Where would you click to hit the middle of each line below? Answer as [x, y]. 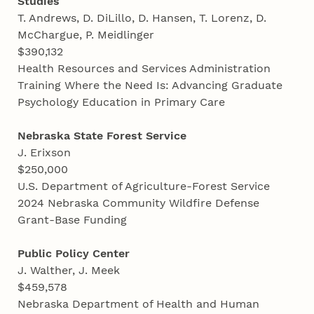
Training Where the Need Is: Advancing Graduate [150, 86]
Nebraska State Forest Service [102, 136]
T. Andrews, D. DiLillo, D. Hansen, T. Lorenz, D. [142, 18]
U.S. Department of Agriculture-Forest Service [146, 186]
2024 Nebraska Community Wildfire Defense [139, 203]
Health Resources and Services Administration [144, 69]
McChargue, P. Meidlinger [88, 35]
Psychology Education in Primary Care [123, 102]
